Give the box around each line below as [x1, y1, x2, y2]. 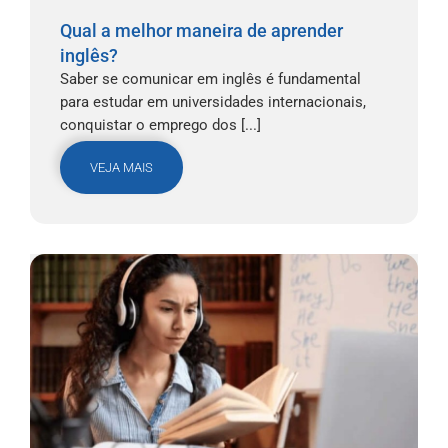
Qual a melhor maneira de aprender [60, 19, 343, 41]
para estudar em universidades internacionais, [60, 92, 366, 111]
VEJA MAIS [90, 159, 153, 175]
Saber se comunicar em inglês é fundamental [60, 69, 361, 88]
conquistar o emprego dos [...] [60, 115, 261, 134]
